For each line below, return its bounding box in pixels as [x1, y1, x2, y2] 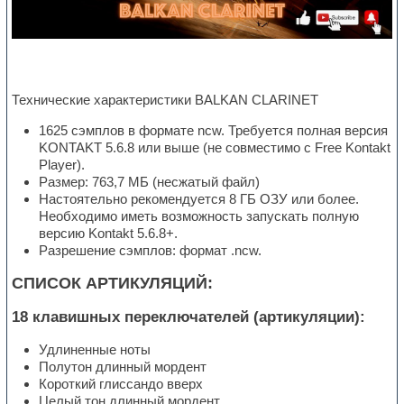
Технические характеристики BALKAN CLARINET [12, 92, 319, 108]
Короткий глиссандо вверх [39, 375, 204, 391]
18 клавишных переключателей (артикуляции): [12, 308, 366, 326]
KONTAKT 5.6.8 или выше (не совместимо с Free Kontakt [39, 140, 391, 156]
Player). [39, 157, 86, 173]
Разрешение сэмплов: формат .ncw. [39, 243, 262, 259]
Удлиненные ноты [39, 341, 151, 357]
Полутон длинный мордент [39, 358, 207, 374]
